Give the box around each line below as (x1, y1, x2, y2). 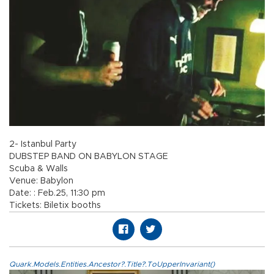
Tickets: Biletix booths (9, 201, 101, 210)
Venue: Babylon (9, 176, 73, 185)
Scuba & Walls (9, 164, 68, 173)
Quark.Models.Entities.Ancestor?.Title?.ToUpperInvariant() (9, 260, 215, 268)
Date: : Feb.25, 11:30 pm (9, 188, 105, 198)
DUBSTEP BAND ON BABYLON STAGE (9, 152, 168, 161)
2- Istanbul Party (9, 139, 76, 149)
